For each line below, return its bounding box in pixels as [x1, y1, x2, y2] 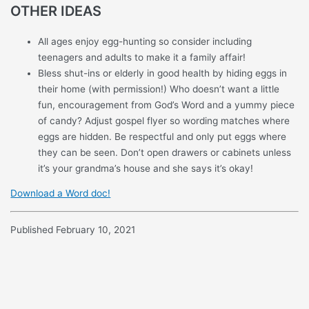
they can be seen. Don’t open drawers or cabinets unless [38, 146, 292, 158]
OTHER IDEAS [10, 2, 102, 19]
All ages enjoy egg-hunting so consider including [38, 35, 252, 47]
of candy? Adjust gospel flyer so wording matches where [38, 114, 290, 126]
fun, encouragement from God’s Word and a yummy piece [38, 99, 295, 110]
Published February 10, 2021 [10, 223, 136, 235]
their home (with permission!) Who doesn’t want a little [38, 83, 280, 94]
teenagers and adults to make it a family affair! [38, 51, 246, 63]
